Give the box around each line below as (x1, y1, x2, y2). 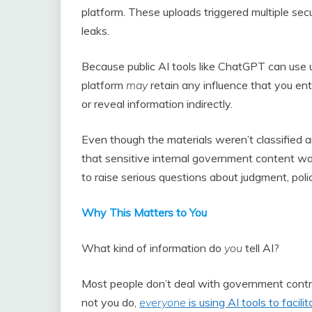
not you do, (81, 295, 139, 310)
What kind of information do (81, 241, 224, 256)
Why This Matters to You (81, 205, 207, 220)
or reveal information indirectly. (81, 97, 233, 111)
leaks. (81, 24, 109, 38)
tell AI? (242, 241, 279, 256)
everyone (139, 295, 189, 310)
